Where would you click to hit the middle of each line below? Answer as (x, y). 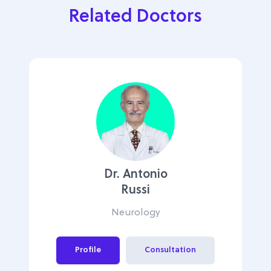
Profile (88, 250)
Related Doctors (135, 17)
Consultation (170, 250)
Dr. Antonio (135, 175)
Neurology (135, 213)
